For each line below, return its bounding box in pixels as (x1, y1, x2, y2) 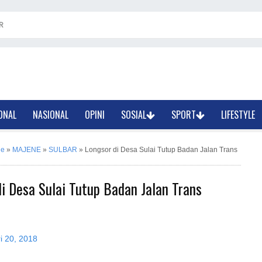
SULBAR (49, 146, 77, 154)
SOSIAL (121, 108, 147, 122)
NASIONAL (33, 108, 69, 122)
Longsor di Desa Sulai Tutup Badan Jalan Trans (85, 146, 237, 154)
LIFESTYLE (221, 108, 256, 122)
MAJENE (12, 146, 41, 154)
